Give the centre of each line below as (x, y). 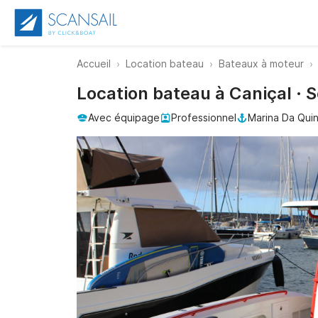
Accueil (94, 64)
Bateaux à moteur (261, 64)
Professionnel (204, 117)
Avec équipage (124, 117)
